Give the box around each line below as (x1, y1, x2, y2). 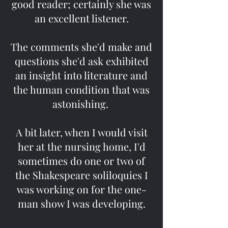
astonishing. (52, 97, 111, 110)
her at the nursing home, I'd (17, 139, 146, 153)
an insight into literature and (15, 68, 148, 82)
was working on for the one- (16, 182, 147, 196)
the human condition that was (13, 82, 150, 96)
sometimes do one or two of (18, 154, 145, 167)
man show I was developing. (17, 196, 146, 210)
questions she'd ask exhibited (14, 54, 149, 68)
